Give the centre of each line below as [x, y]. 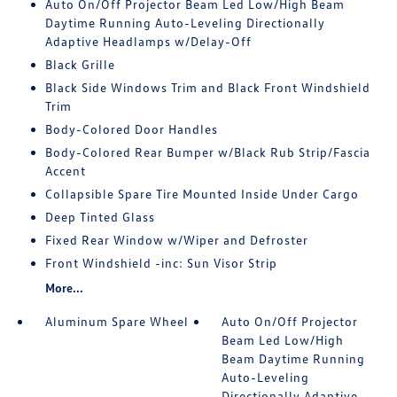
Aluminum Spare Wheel [117, 322]
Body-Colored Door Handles [131, 129]
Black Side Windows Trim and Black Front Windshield [207, 88]
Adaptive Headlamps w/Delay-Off [148, 42]
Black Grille [80, 65]
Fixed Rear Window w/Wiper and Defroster [176, 240]
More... [64, 288]
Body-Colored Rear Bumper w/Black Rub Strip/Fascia [207, 152]
